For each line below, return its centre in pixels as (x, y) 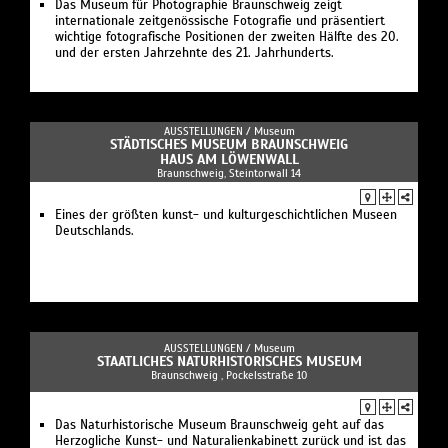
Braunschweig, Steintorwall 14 (229, 173)
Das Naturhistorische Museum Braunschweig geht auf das (219, 425)
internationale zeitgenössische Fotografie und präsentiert (220, 21)
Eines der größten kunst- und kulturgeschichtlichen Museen (226, 215)
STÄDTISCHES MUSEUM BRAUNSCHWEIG (229, 145)
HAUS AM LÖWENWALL (229, 160)
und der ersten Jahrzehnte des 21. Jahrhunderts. (194, 53)
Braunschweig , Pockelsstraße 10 (229, 375)
